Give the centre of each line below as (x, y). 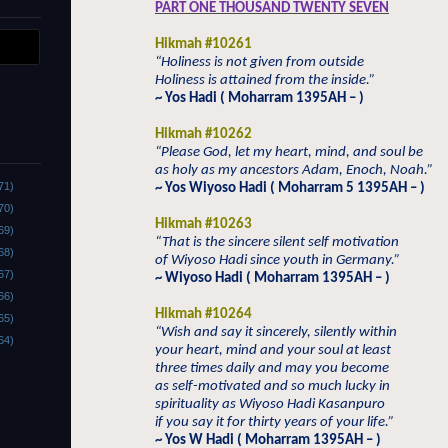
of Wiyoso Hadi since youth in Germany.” (277, 260)
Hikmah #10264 (203, 314)
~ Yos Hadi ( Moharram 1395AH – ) (259, 98)
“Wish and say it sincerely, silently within (276, 332)
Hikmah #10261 (203, 44)
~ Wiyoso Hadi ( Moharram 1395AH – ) (272, 278)
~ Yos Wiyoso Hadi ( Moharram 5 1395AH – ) (290, 188)
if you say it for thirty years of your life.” (274, 422)
